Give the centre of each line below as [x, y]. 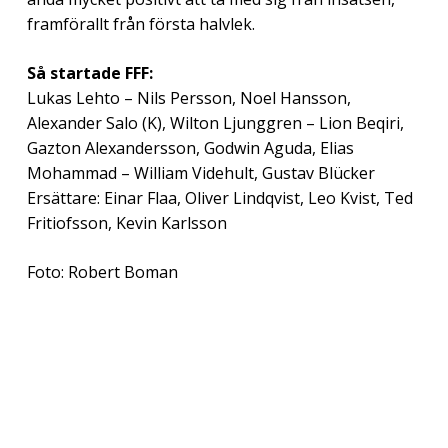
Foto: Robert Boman [102, 271]
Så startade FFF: [89, 72]
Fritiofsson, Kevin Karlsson [126, 222]
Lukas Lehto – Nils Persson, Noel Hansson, [188, 97]
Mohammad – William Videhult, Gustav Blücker [200, 172]
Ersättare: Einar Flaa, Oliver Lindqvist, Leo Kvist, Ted [219, 197]
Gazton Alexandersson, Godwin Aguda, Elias [190, 147]
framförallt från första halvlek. [140, 23]
